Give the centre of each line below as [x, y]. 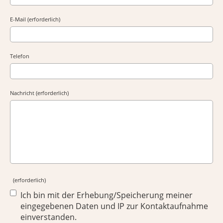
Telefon [20, 56]
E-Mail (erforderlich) [35, 19]
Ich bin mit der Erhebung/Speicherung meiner [107, 195]
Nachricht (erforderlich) [39, 93]
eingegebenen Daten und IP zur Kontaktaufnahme [114, 206]
